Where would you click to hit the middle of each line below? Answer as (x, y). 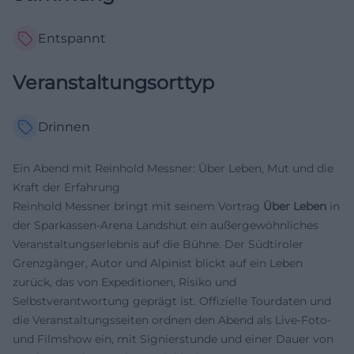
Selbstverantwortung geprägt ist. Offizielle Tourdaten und (172, 301)
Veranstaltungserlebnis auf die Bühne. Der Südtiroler (158, 244)
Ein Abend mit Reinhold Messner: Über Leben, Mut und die (173, 168)
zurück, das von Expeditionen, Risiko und (124, 282)
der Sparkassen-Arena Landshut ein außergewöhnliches (166, 225)
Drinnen (64, 127)
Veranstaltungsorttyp (113, 83)
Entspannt (72, 38)
